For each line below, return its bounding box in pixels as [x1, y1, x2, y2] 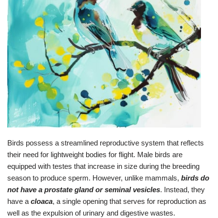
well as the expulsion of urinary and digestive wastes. [7, 208, 175, 217]
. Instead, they [160, 185, 205, 194]
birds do [181, 173, 209, 182]
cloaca [31, 197, 53, 205]
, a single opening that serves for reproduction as [53, 197, 206, 205]
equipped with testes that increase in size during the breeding [7, 162, 200, 170]
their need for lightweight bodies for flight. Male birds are [7, 150, 182, 159]
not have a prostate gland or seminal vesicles [7, 185, 160, 194]
